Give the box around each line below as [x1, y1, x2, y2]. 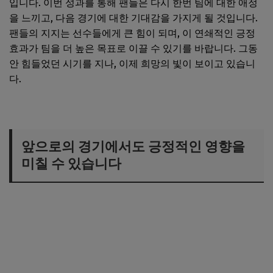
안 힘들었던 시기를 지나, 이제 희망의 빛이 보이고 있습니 [9, 57, 255, 69]
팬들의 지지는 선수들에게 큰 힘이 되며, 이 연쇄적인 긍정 [9, 27, 255, 39]
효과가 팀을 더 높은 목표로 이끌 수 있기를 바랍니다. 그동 [9, 42, 258, 54]
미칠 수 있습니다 [21, 155, 121, 172]
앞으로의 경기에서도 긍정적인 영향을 [21, 138, 245, 155]
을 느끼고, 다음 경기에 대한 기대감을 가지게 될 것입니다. [9, 12, 258, 24]
